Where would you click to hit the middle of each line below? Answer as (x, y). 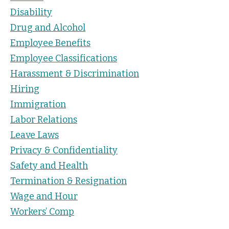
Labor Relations (44, 119)
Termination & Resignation (68, 181)
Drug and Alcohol (48, 27)
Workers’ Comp (42, 211)
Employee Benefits (50, 43)
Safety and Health (49, 165)
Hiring (25, 89)
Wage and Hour (44, 196)
